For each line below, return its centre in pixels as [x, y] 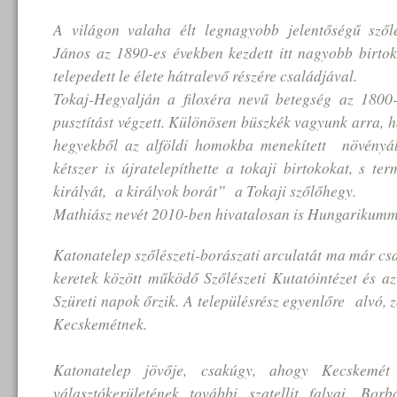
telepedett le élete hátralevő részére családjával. [205, 75]
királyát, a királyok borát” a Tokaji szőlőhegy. [205, 191]
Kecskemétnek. [100, 323]
